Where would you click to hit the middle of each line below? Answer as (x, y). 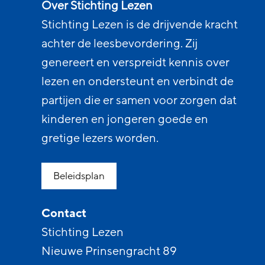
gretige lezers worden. (100, 138)
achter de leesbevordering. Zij (119, 44)
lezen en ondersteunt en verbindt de (138, 82)
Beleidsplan (79, 176)
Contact (64, 214)
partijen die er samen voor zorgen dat (139, 101)
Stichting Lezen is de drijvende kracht (140, 25)
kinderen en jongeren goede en (125, 119)
